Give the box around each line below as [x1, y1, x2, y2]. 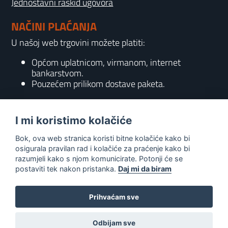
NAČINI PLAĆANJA [11, 18, 97, 35]
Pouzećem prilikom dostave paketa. [32, 77, 165, 91]
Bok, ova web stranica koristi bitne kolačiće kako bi [15, 133, 190, 142]
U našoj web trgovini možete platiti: [11, 36, 146, 49]
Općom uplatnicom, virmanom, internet [32, 55, 181, 69]
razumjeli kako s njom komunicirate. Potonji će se [15, 154, 183, 163]
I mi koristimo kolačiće [15, 114, 132, 127]
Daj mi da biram [118, 164, 172, 173]
